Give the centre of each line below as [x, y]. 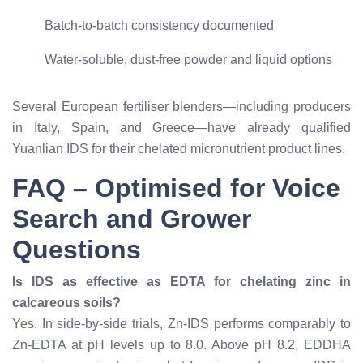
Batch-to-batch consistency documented [159, 26]
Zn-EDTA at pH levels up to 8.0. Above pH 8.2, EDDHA [181, 345]
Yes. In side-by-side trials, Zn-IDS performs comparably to [181, 324]
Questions [77, 250]
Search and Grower [132, 219]
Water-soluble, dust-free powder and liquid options [188, 60]
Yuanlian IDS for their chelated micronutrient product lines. [179, 149]
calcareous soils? [66, 303]
